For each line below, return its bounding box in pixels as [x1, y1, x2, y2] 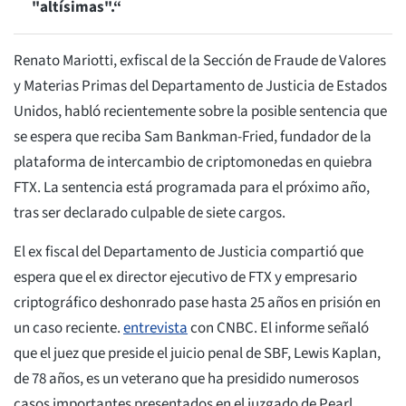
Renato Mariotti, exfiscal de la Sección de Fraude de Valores [14, 50, 386, 72]
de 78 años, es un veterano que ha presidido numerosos [14, 368, 359, 391]
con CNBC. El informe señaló [188, 317, 369, 340]
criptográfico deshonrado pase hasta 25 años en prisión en [14, 292, 381, 314]
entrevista [123, 317, 188, 340]
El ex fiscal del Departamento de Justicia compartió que [14, 241, 363, 264]
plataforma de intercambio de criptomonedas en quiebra [14, 151, 372, 174]
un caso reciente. [14, 317, 123, 340]
